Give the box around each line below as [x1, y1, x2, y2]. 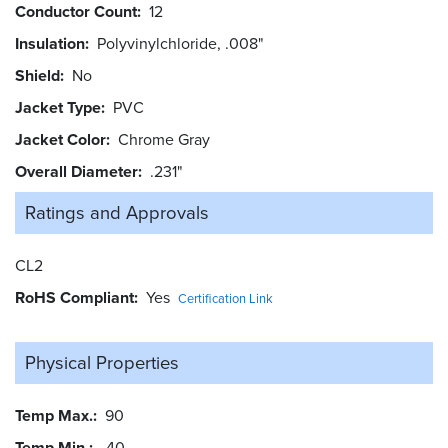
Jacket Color [15, 127, 106, 151]
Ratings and [25, 198, 121, 226]
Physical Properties [25, 348, 179, 376]
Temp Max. [15, 403, 93, 427]
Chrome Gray [118, 127, 218, 151]
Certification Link [178, 288, 273, 308]
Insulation [15, 31, 85, 55]
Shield [15, 63, 60, 87]
